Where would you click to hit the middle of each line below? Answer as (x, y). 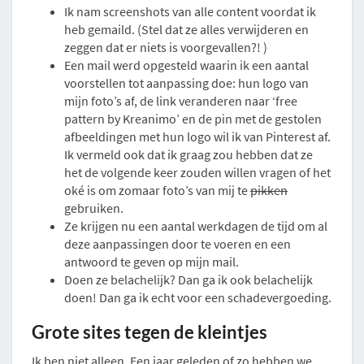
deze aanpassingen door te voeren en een (178, 244)
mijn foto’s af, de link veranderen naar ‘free (181, 101)
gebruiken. (94, 208)
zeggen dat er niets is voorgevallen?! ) (166, 48)
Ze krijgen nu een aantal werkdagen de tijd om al (196, 226)
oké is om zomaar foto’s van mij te (157, 191)
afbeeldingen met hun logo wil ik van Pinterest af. (197, 137)
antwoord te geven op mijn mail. (152, 262)
